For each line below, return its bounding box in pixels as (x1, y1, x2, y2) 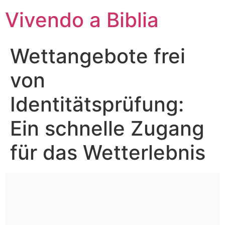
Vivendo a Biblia (5, 8, 159, 32)
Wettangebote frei (10, 44, 185, 68)
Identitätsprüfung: (10, 92, 184, 117)
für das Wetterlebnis (10, 140, 205, 165)
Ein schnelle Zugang (10, 116, 204, 141)
